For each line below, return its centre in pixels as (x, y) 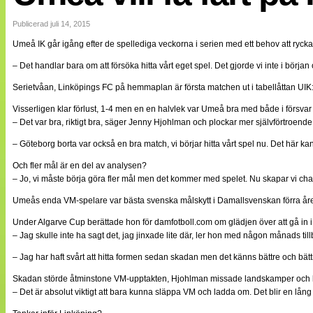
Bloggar (58, 48)
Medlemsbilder (73, 98)
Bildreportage (95, 22)
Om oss (58, 148)
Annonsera (90, 174)
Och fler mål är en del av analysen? (80, 166)
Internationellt (96, 8)
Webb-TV (61, 73)
